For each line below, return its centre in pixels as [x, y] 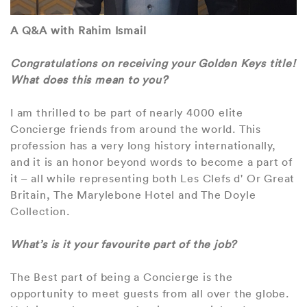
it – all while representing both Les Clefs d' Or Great [153, 178]
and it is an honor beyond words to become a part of [151, 161]
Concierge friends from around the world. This [136, 128]
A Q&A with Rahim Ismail [78, 30]
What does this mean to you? [89, 79]
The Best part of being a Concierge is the [122, 277]
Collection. [40, 211]
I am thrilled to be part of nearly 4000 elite [127, 112]
